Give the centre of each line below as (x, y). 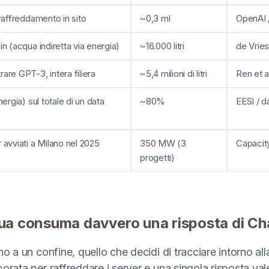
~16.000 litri (162, 46)
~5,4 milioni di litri (174, 73)
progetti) (157, 157)
